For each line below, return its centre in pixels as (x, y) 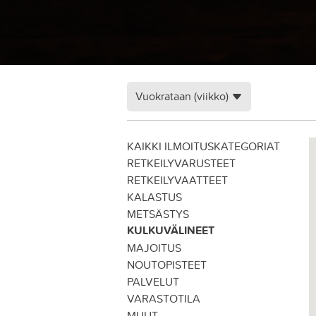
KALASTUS (154, 197)
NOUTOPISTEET (167, 265)
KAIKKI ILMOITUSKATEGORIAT (203, 146)
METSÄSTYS (158, 214)
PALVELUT (153, 281)
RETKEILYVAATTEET (177, 180)
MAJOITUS (154, 248)
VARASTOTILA (164, 298)
